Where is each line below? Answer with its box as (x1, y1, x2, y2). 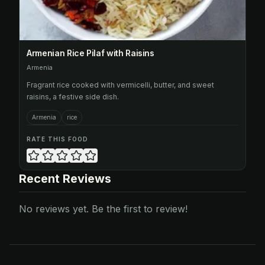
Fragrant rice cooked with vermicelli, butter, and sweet (27, 80, 214, 89)
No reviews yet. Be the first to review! (19, 203, 188, 215)
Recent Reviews (19, 172, 111, 186)
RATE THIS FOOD (27, 135, 88, 143)
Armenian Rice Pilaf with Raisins (27, 48, 154, 58)
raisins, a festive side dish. (27, 92, 119, 101)
